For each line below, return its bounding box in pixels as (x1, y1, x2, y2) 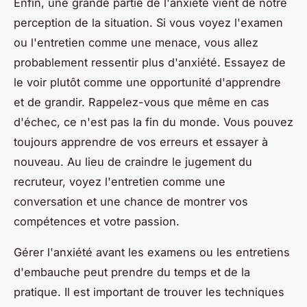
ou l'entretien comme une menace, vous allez (14, 35, 258, 49)
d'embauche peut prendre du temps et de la (14, 265, 250, 279)
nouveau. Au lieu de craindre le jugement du (14, 154, 252, 169)
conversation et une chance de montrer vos (14, 194, 248, 208)
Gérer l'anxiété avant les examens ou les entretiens (14, 245, 290, 259)
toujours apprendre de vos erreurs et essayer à (14, 134, 268, 149)
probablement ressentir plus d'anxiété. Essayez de (14, 55, 286, 69)
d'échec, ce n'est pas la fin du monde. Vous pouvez (14, 114, 293, 129)
